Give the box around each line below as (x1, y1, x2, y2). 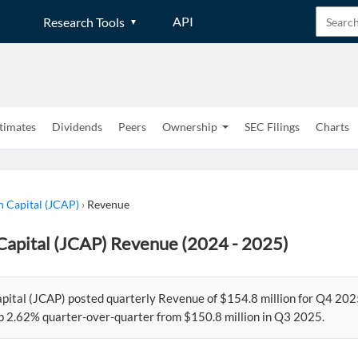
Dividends (52, 120, 102, 133)
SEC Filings (245, 120, 300, 133)
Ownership (162, 120, 217, 133)
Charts (316, 120, 349, 133)
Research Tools (43, 14, 125, 30)
